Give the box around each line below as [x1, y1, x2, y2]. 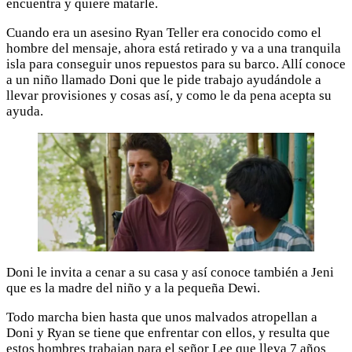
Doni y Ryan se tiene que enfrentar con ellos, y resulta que [6, 325, 330, 341]
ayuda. [6, 103, 43, 119]
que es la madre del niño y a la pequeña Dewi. [6, 280, 260, 296]
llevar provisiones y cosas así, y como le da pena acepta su [6, 87, 332, 103]
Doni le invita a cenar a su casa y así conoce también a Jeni [6, 265, 334, 280]
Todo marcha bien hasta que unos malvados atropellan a [6, 310, 317, 325]
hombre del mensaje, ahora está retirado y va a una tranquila [6, 40, 341, 56]
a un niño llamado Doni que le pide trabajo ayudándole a [6, 71, 321, 87]
